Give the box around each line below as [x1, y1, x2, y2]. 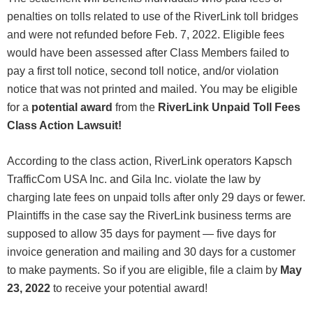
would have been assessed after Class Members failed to [7, 47, 289, 59]
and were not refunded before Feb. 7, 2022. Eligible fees [7, 29, 284, 41]
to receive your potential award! [50, 282, 208, 295]
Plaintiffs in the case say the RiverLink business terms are [7, 210, 291, 222]
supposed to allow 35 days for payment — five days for [7, 228, 276, 240]
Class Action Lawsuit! [7, 119, 122, 132]
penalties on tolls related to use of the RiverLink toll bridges [7, 10, 298, 23]
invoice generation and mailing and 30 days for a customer [7, 246, 296, 259]
